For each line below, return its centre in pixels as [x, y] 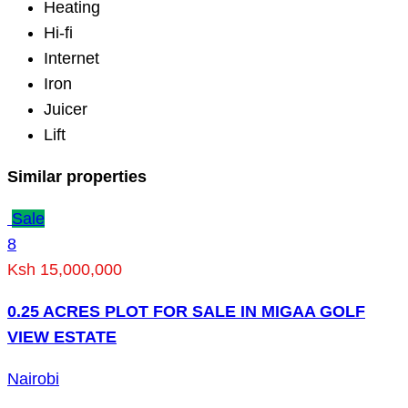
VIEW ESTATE [62, 337]
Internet [71, 58]
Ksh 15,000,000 [65, 270]
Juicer [66, 109]
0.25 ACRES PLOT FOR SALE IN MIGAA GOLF [186, 311]
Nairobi [33, 379]
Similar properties [77, 177]
